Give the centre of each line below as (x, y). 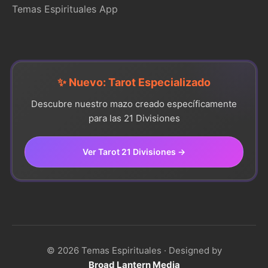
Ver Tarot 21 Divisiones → (134, 151)
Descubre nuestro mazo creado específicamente (134, 103)
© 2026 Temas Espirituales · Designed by (134, 250)
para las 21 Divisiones (134, 118)
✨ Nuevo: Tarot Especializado (134, 82)
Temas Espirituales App (65, 9)
